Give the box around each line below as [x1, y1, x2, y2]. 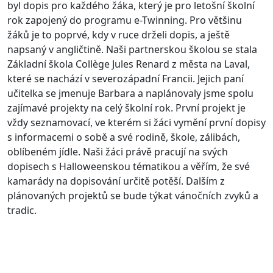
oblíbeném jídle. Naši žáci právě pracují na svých [7, 145, 228, 159]
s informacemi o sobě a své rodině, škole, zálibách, [7, 130, 240, 144]
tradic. [7, 204, 37, 218]
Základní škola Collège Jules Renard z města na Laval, [7, 57, 250, 71]
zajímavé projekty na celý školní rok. [7, 101, 175, 115]
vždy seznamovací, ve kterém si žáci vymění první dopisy [7, 116, 266, 130]
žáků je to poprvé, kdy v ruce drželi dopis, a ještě [7, 28, 230, 42]
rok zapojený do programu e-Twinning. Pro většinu [7, 13, 242, 27]
